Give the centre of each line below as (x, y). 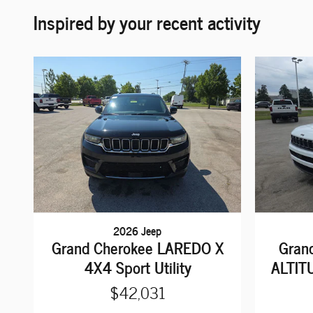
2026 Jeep (137, 230)
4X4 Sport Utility (137, 267)
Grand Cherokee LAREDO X (137, 247)
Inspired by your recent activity (147, 21)
